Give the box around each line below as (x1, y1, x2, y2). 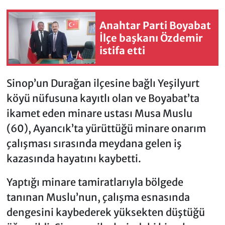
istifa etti (99, 44, 145, 57)
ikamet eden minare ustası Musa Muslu (6, 107, 192, 120)
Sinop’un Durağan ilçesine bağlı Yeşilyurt (6, 77, 199, 90)
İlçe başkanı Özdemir (99, 31, 203, 44)
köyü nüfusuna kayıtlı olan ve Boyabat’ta (6, 92, 199, 105)
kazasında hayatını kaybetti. (6, 152, 141, 165)
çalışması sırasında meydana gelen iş (6, 137, 182, 150)
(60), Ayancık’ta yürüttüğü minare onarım (6, 122, 206, 135)
